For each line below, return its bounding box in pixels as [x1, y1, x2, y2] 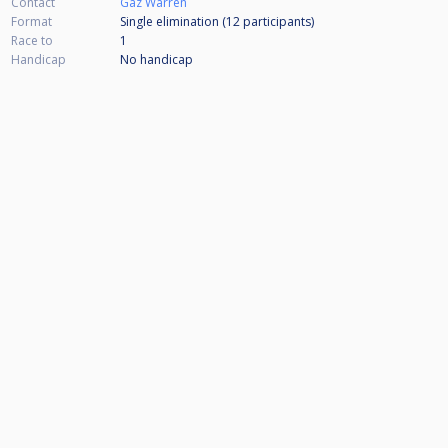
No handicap [120, 51, 193, 69]
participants [243, 13, 311, 31]
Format [11, 13, 52, 31]
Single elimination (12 [120, 13, 243, 31]
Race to [11, 32, 53, 50]
